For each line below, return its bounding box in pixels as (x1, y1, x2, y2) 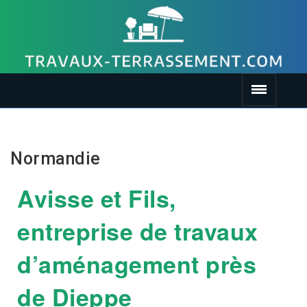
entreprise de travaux (17, 214, 258, 248)
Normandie (10, 149, 101, 169)
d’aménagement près (17, 247, 256, 281)
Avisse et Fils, (17, 182, 176, 215)
